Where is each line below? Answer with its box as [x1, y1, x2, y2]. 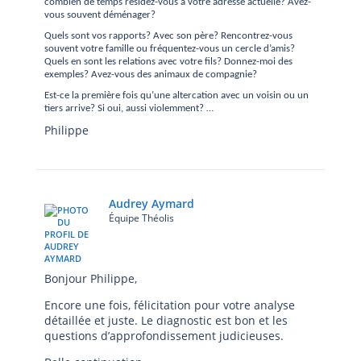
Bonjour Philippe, [44, 271, 137, 286]
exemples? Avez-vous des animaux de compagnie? [44, 69, 257, 80]
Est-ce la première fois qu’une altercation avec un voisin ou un [44, 90, 309, 101]
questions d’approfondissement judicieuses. [44, 328, 284, 343]
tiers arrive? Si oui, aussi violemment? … [44, 103, 214, 114]
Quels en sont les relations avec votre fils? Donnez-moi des [44, 56, 293, 67]
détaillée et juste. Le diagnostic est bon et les [44, 313, 288, 328]
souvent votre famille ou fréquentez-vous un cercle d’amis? [44, 44, 295, 54]
